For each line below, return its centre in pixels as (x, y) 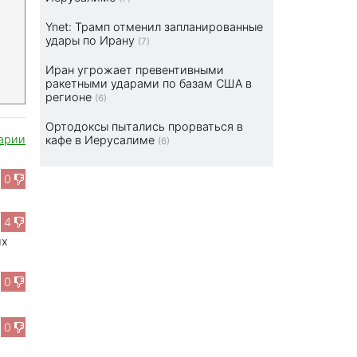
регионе (69, 97)
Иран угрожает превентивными (135, 70)
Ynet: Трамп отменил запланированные (155, 27)
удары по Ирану (90, 41)
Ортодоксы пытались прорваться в (145, 127)
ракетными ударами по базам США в (149, 84)
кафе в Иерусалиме (100, 140)
